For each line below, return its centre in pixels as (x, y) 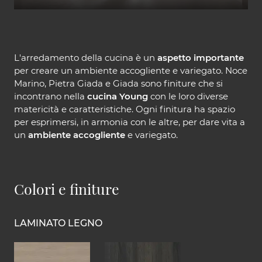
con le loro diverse (188, 96)
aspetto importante (201, 57)
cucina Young (116, 96)
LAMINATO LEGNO (58, 223)
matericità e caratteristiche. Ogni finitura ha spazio (125, 109)
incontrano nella (49, 96)
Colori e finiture (67, 188)
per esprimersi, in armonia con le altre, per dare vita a (130, 122)
